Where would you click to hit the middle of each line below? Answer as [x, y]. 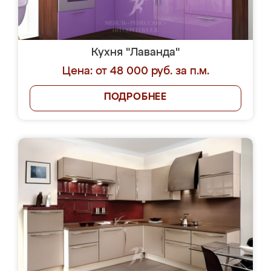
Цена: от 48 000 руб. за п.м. [135, 71]
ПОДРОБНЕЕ [135, 97]
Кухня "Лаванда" [135, 53]
